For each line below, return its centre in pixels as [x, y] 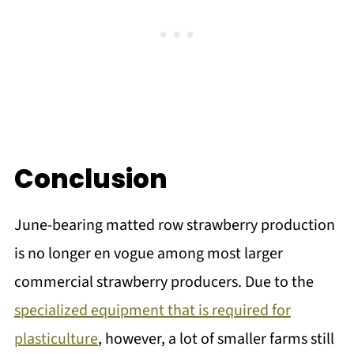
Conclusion [90, 179]
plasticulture [56, 339]
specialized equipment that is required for [152, 311]
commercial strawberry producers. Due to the [164, 282]
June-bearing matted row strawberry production [174, 226]
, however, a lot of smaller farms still [216, 339]
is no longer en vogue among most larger [148, 254]
